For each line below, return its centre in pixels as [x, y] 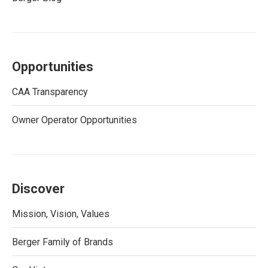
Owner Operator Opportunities [74, 120]
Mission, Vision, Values [61, 214]
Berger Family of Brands [63, 242]
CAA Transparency [50, 92]
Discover [38, 189]
